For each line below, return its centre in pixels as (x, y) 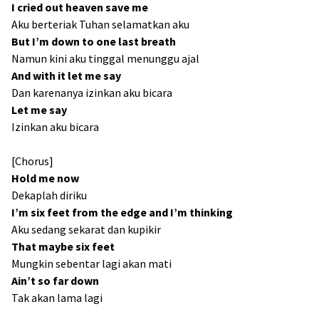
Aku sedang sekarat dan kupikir (86, 229)
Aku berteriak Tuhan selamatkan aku (100, 24)
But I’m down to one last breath (94, 41)
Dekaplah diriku (49, 195)
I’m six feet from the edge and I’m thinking (122, 212)
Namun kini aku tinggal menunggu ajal (105, 58)
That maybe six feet (63, 246)
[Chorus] (32, 161)
